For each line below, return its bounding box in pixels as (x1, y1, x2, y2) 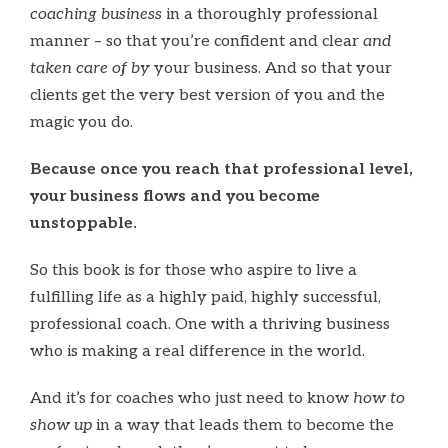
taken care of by (30, 58, 150, 78)
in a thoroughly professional (162, 4, 378, 24)
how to (353, 388, 405, 408)
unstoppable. (30, 213, 137, 233)
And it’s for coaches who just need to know (30, 388, 353, 408)
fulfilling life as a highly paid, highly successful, (30, 287, 381, 307)
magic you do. (30, 112, 133, 132)
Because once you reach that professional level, (30, 159, 413, 179)
